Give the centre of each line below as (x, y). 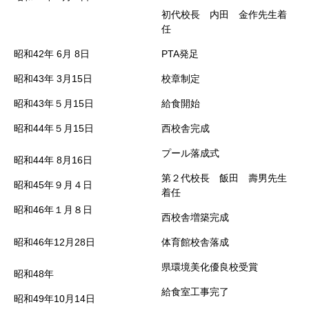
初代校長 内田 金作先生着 (224, 14)
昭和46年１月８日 (53, 210)
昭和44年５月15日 (54, 128)
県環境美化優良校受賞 (210, 267)
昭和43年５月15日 (54, 103)
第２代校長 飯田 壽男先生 (224, 178)
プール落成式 (190, 153)
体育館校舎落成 (195, 242)
